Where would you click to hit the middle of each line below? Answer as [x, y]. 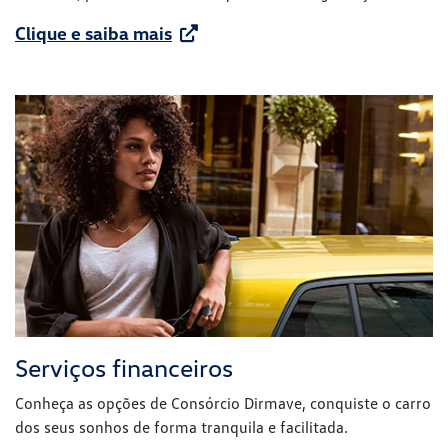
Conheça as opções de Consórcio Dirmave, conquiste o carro [223, 403]
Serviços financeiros [124, 368]
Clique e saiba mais [93, 33]
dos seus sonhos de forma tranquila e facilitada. [181, 427]
